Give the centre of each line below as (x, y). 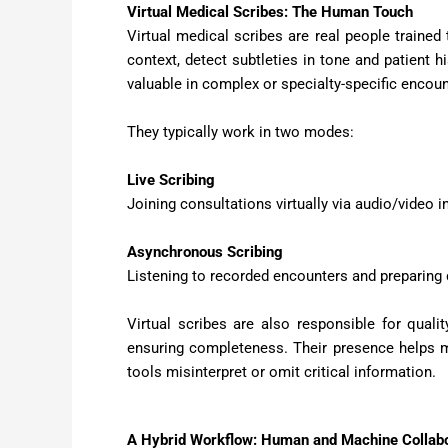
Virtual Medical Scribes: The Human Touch (270, 11)
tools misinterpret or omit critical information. (281, 371)
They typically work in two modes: (240, 131)
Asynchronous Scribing (205, 251)
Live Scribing (171, 179)
